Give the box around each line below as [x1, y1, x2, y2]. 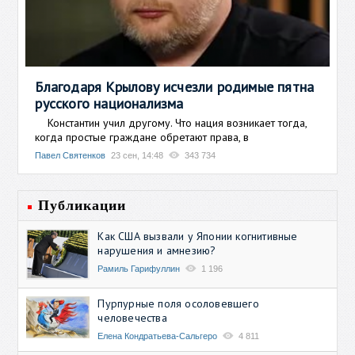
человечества [97, 310, 167, 325]
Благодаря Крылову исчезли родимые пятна [35, 77, 315, 96]
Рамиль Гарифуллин [97, 263, 181, 273]
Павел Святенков [35, 150, 106, 160]
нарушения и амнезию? [97, 242, 216, 258]
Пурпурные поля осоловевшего [97, 296, 259, 311]
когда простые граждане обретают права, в [35, 129, 250, 144]
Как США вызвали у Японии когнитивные [97, 228, 298, 243]
